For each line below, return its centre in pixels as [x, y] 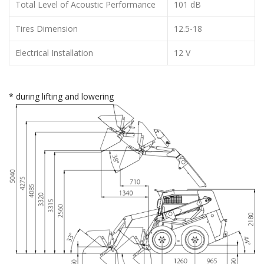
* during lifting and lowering [61, 96]
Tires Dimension [47, 28]
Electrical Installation [54, 52]
